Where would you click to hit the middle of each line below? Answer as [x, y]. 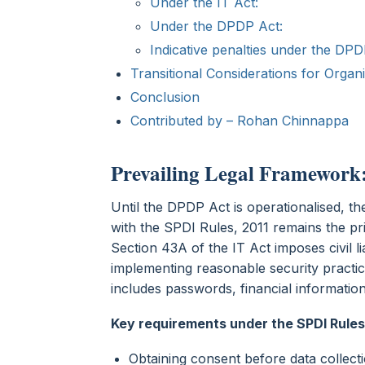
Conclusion [169, 97]
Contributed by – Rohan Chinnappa [240, 120]
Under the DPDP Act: [220, 26]
